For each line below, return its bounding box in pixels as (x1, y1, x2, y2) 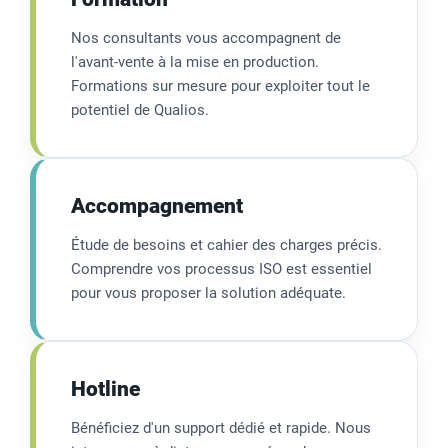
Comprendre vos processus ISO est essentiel (71, 259, 372, 278)
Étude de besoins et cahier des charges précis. (71, 235, 382, 254)
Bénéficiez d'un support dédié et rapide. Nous (71, 418, 371, 437)
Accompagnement (71, 193, 243, 218)
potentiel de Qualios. (71, 100, 209, 119)
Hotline (71, 376, 140, 401)
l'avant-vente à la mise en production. (71, 52, 319, 71)
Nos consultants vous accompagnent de (71, 28, 341, 47)
